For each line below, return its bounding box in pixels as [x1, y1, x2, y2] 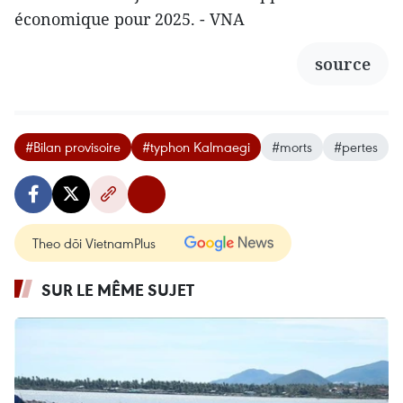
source [315, 52, 371, 75]
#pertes [334, 137, 378, 156]
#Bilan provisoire [25, 137, 121, 156]
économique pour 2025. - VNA [14, 7, 245, 30]
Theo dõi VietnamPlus [32, 233, 156, 252]
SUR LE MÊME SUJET [41, 278, 194, 300]
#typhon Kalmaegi [142, 137, 250, 156]
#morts [272, 137, 312, 156]
